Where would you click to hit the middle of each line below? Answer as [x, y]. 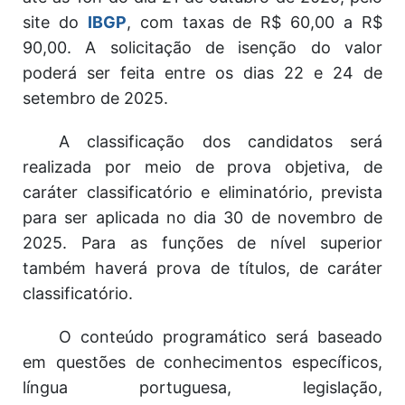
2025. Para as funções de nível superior [202, 243]
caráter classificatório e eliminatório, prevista [202, 192]
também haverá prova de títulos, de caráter [202, 268]
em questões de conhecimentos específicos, [202, 362]
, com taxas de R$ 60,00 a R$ [254, 22]
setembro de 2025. [95, 98]
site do [55, 22]
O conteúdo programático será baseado [221, 337]
